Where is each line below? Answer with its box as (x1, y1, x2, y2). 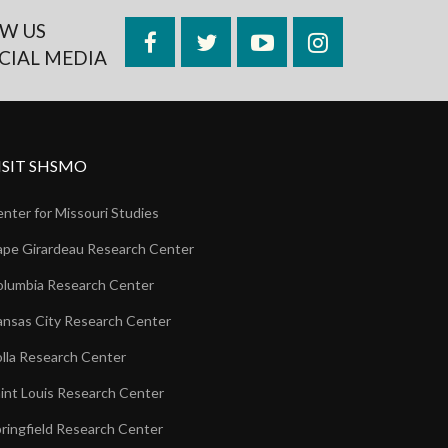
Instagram (327, 30, 420, 54)
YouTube (272, 30, 359, 54)
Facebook (155, 30, 247, 54)
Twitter (215, 30, 281, 54)
